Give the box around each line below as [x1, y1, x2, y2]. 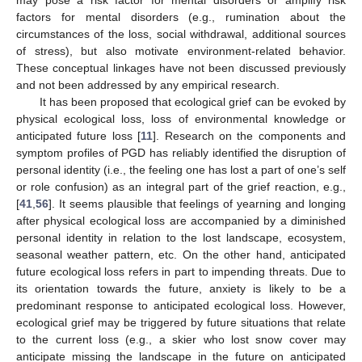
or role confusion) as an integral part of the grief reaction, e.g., [16, 179, 346, 193]
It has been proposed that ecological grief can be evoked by [39, 95, 346, 108]
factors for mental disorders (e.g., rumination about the [16, 10, 346, 23]
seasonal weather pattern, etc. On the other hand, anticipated [16, 247, 346, 261]
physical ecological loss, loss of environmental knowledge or [16, 112, 346, 125]
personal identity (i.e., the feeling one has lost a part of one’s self [16, 162, 346, 176]
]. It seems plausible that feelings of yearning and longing [48, 196, 346, 210]
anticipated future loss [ [16, 128, 141, 142]
